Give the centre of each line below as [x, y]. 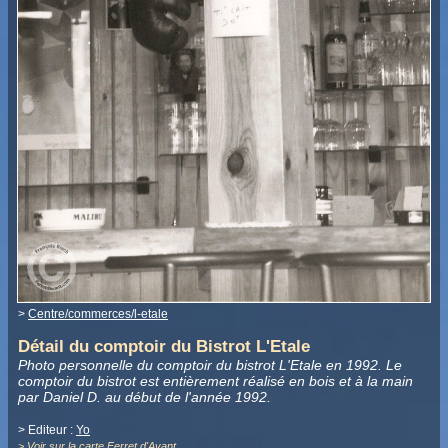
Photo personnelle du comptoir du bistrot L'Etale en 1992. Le [210, 365]
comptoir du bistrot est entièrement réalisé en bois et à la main [215, 381]
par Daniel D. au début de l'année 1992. [144, 397]
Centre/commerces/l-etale [98, 313]
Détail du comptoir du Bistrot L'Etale [164, 347]
